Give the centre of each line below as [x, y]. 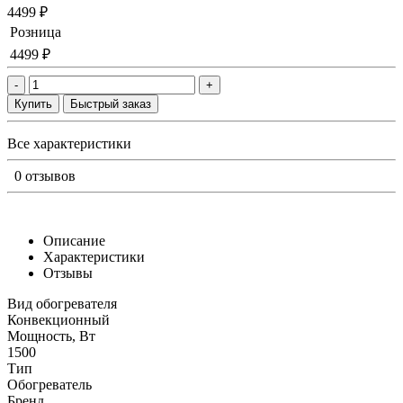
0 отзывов [45, 175]
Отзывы [68, 273]
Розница [36, 31]
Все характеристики [69, 143]
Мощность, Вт [51, 336]
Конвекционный [58, 319]
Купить [33, 103]
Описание [74, 240]
